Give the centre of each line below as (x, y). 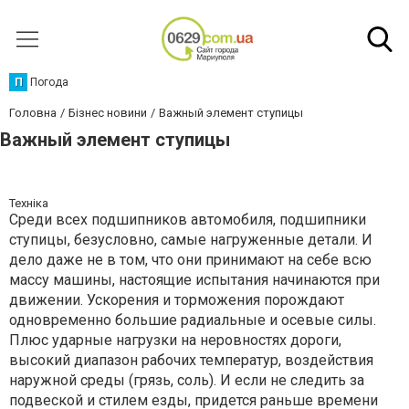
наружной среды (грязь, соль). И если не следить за (187, 380)
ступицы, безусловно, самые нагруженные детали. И (191, 240)
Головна (33, 113)
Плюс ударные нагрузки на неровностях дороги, (175, 340)
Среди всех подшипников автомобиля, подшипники (188, 220)
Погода (49, 82)
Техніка (29, 203)
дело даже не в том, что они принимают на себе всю (190, 260)
